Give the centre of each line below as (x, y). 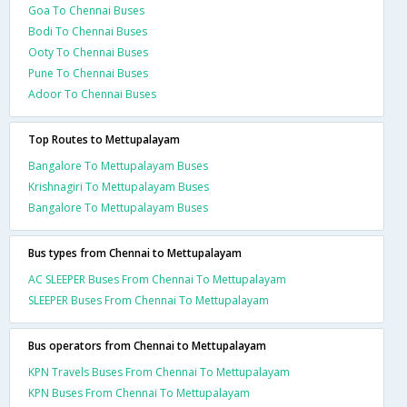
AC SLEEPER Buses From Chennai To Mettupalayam (157, 279)
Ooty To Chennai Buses (88, 52)
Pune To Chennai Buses (88, 73)
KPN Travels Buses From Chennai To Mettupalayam (159, 372)
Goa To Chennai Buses (86, 10)
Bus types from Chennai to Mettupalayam (135, 253)
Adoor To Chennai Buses (92, 94)
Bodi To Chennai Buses (88, 31)
